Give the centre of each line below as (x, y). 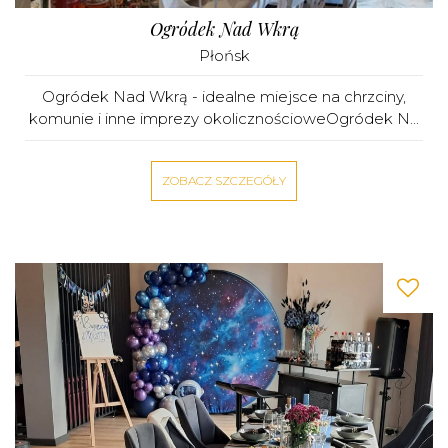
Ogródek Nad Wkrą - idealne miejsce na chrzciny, (224, 96)
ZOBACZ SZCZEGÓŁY (224, 180)
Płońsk (224, 55)
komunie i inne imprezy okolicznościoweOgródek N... (224, 118)
